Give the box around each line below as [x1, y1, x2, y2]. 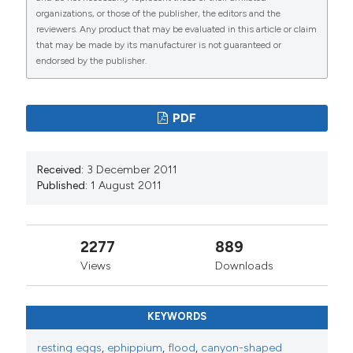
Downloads [214, 258, 273, 273]
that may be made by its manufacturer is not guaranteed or [36, 39, 282, 51]
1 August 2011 [91, 178, 162, 192]
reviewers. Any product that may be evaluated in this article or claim [36, 24, 318, 35]
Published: [37, 178, 88, 192]
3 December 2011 [87, 162, 178, 176]
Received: [37, 162, 84, 176]
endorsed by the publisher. [36, 55, 147, 67]
